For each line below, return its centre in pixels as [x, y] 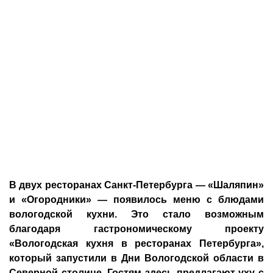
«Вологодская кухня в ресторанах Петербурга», [136, 243]
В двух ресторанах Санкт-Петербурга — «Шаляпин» [136, 185]
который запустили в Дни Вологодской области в [136, 258]
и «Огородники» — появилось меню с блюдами [136, 200]
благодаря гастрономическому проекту [136, 229]
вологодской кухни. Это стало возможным [136, 214]
